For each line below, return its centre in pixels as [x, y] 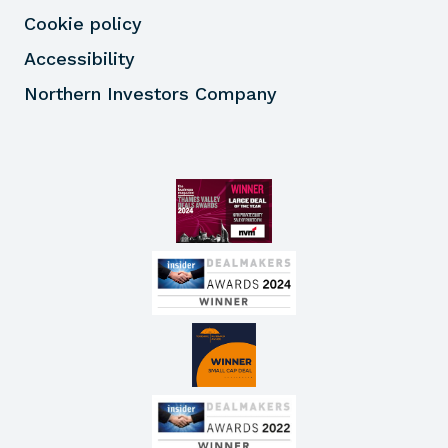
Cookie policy [83, 23]
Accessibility [79, 58]
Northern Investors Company [150, 93]
